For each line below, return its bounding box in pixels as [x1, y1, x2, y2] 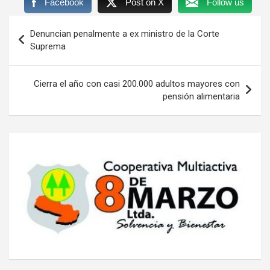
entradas [8, 54, 70, 72]
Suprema [30, 40, 66, 52]
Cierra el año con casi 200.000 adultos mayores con [34, 78, 240, 89]
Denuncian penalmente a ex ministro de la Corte [30, 28, 219, 39]
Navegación [8, 15, 89, 33]
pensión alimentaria [163, 90, 240, 102]
